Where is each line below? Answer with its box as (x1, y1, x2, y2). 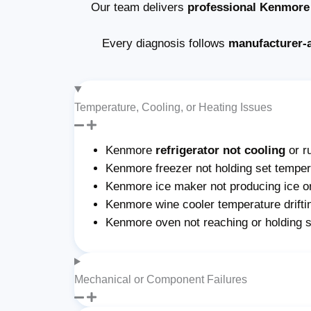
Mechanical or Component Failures (74, 273, 247, 285)
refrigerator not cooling (155, 143, 286, 157)
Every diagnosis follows (101, 36, 228, 50)
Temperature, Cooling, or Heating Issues (74, 101, 272, 113)
